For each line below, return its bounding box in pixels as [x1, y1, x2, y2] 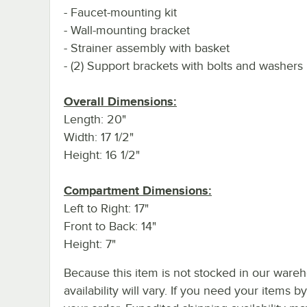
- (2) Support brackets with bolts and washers [64, 58, 303, 73]
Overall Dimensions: [64, 94, 177, 108]
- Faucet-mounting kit [64, 5, 177, 19]
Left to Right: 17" [64, 201, 149, 215]
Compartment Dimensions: [64, 183, 212, 197]
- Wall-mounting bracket [64, 23, 190, 37]
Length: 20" [64, 112, 126, 126]
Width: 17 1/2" [64, 130, 134, 144]
